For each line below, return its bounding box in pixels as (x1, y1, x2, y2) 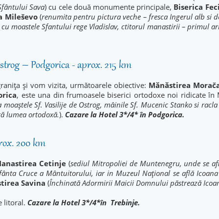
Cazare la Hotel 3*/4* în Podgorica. (65, 109, 184, 119)
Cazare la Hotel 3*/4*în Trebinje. (27, 197, 140, 207)
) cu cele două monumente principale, (44, 2, 174, 12)
